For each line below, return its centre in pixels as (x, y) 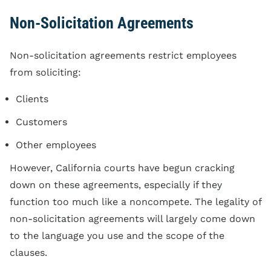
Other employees (56, 145)
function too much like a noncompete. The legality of (135, 201)
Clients (32, 99)
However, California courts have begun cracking (122, 168)
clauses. (28, 252)
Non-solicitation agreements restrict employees (123, 55)
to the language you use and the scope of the (117, 235)
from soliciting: (45, 72)
